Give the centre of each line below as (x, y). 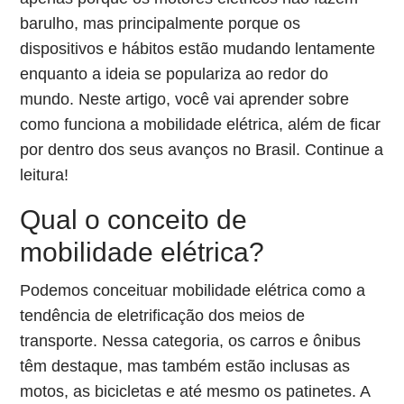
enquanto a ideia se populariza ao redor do (174, 74)
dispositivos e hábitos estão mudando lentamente (198, 49)
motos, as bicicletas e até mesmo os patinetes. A (195, 391)
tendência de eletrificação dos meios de (163, 316)
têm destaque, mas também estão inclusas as (185, 366)
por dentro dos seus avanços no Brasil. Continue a (202, 150)
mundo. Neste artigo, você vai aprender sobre (185, 99)
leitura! (45, 175)
